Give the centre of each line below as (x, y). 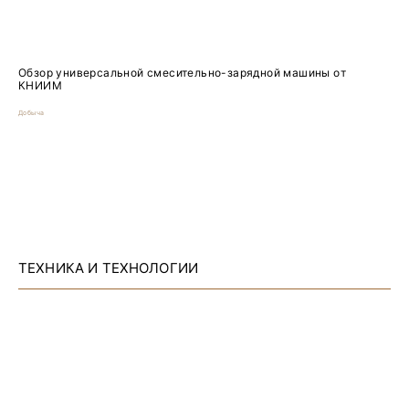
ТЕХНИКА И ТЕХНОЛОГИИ (108, 267)
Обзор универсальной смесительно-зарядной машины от (182, 72)
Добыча (31, 112)
